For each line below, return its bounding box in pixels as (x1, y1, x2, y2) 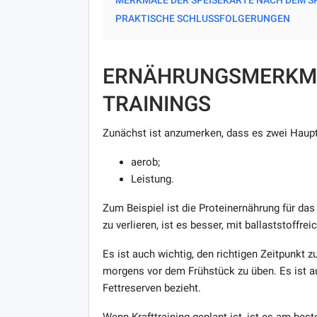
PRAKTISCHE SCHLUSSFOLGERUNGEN (115, 12, 290, 24)
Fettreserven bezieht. (102, 281, 201, 294)
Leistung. (130, 172, 174, 185)
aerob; (130, 155, 160, 168)
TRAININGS (102, 91, 211, 116)
